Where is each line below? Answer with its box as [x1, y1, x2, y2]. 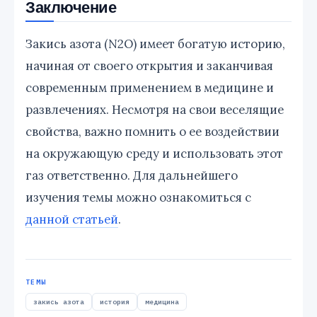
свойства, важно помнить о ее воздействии [25, 123, 279, 139]
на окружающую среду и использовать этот [25, 145, 283, 161]
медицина [145, 296, 179, 306]
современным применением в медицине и [25, 79, 274, 96]
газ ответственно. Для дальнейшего [25, 167, 238, 183]
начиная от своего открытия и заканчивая [25, 57, 273, 74]
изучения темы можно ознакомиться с [25, 189, 251, 205]
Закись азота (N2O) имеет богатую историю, [25, 35, 285, 52]
